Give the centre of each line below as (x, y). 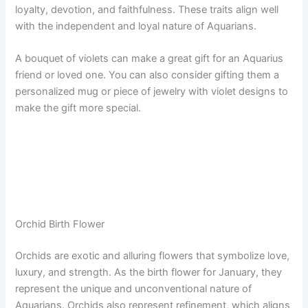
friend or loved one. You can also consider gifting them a (147, 75)
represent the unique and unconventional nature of (134, 289)
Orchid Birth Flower (60, 224)
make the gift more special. (78, 108)
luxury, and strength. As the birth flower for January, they (149, 273)
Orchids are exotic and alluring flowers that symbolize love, (153, 256)
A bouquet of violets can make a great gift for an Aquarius (150, 59)
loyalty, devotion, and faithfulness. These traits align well (147, 9)
